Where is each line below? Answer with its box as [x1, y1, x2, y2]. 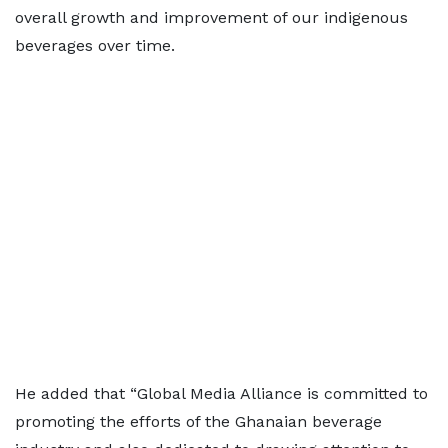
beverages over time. [15, 36, 175, 55]
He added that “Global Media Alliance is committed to [15, 384, 428, 403]
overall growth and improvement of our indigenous [15, 8, 408, 27]
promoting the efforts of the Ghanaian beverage [15, 412, 382, 431]
